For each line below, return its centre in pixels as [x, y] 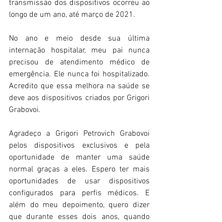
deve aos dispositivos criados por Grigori [79, 98]
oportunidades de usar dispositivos [79, 181]
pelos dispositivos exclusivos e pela [79, 145]
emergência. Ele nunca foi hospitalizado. [79, 74]
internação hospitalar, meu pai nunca [79, 50]
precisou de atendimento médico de [79, 62]
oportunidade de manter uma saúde [79, 157]
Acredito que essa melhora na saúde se [79, 86]
